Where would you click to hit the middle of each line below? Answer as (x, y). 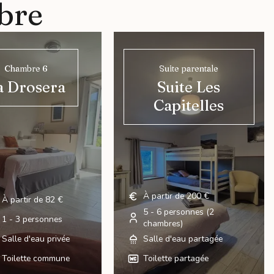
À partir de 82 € (32, 200)
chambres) (163, 223)
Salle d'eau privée (35, 239)
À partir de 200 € (176, 196)
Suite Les (189, 87)
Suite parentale (189, 68)
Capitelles (189, 105)
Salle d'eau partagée (183, 239)
